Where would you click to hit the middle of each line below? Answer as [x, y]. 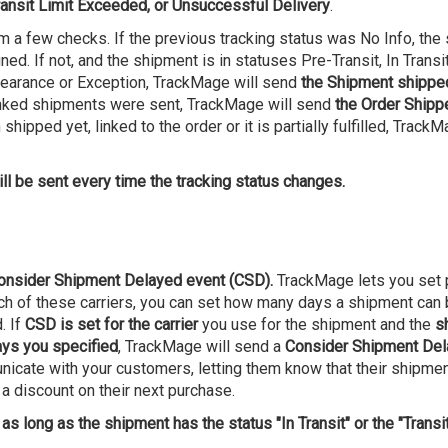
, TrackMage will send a [201, 346]
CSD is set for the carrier [111, 324]
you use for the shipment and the [316, 324]
